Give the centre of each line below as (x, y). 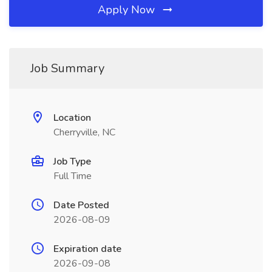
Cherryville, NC (84, 132)
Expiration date (87, 249)
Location (72, 118)
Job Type (72, 161)
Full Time (73, 176)
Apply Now (128, 10)
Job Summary (67, 68)
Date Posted (81, 205)
